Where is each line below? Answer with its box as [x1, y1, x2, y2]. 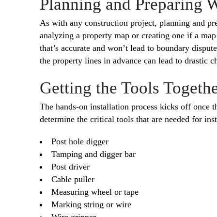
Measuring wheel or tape [51, 186, 139, 197]
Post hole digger [51, 136, 108, 146]
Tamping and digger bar [51, 149, 136, 159]
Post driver [51, 161, 90, 171]
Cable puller [51, 174, 94, 184]
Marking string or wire [51, 199, 131, 209]
